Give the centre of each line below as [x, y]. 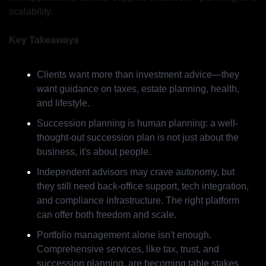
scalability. [31, 12]
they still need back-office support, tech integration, [143, 186]
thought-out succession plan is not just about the [138, 138]
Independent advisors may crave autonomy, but [136, 172]
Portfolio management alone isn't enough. [124, 235]
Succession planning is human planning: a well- [137, 123]
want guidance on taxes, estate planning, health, [138, 89]
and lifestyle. [63, 103]
